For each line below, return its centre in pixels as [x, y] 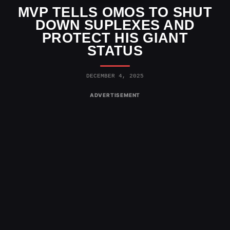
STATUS [115, 51]
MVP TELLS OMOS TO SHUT [115, 12]
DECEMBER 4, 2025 [115, 76]
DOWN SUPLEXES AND [115, 25]
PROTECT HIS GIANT [115, 38]
